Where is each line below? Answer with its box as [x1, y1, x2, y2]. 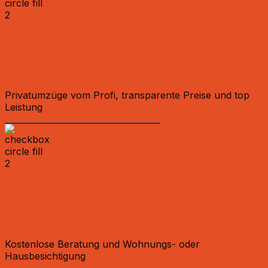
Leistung [5, 101, 42, 114]
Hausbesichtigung [5, 249, 86, 262]
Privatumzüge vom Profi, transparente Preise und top [5, 89, 249, 102]
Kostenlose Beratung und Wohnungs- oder [5, 237, 200, 250]
